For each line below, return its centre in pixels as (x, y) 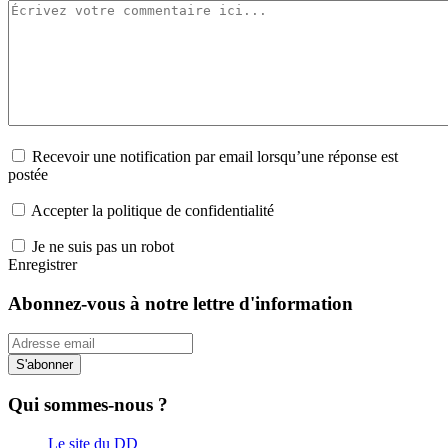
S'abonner (44, 365)
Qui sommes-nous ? (88, 405)
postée (28, 174)
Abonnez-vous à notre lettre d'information (180, 303)
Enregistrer (42, 264)
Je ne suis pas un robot (103, 246)
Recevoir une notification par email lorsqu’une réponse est (215, 156)
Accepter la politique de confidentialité (152, 210)
